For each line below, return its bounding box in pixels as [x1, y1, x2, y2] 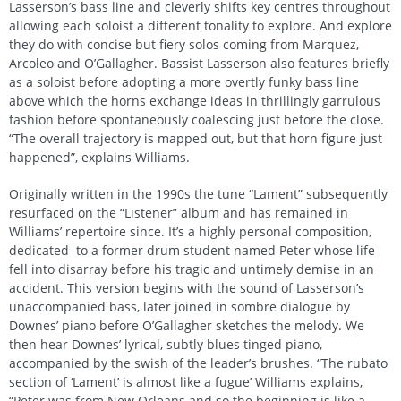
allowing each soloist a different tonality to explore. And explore [9, 16, 392, 34]
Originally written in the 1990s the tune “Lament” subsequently [9, 184, 388, 202]
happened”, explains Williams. [9, 148, 190, 166]
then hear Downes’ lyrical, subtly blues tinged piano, [9, 335, 322, 353]
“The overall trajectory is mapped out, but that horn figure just [9, 129, 382, 147]
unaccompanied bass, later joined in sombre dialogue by [9, 297, 350, 315]
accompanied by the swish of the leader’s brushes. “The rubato [9, 354, 388, 371]
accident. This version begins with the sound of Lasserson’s [9, 278, 364, 296]
